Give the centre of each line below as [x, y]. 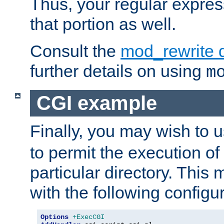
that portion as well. [103, 24]
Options [54, 217]
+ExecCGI [88, 217]
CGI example [96, 103]
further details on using [118, 71]
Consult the [75, 51]
